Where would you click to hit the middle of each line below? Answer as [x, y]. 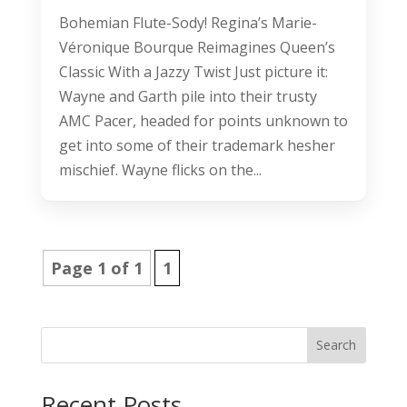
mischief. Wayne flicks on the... [160, 169]
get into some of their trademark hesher [197, 145]
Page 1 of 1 [96, 268]
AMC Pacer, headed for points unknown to [203, 120]
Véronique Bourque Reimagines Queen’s [197, 47]
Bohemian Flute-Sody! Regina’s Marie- [188, 22]
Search [337, 345]
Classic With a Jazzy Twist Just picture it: [193, 71]
